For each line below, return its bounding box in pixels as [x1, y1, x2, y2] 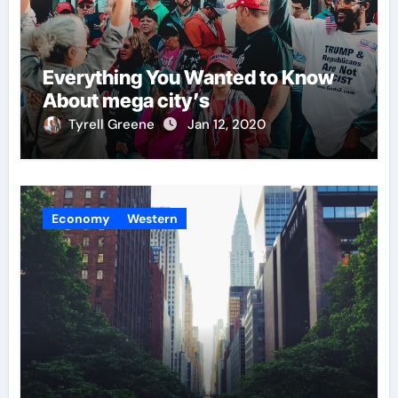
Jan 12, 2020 [187, 115, 266, 134]
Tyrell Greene [68, 115, 158, 134]
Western [126, 211, 178, 227]
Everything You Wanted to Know [42, 66, 334, 90]
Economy [51, 211, 109, 227]
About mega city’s [42, 89, 210, 113]
